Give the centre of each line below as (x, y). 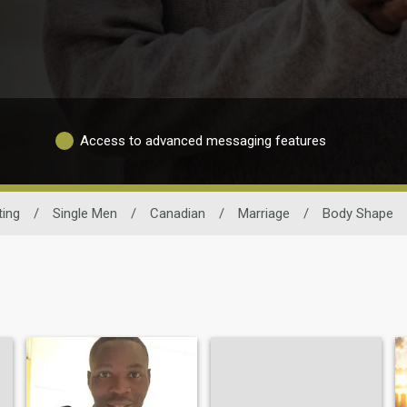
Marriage (264, 213)
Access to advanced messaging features (203, 141)
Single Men (85, 213)
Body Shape (358, 213)
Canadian (178, 213)
